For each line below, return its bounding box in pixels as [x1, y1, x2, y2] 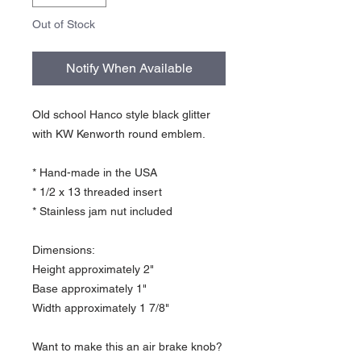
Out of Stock [32, 18, 95, 31]
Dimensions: [32, 243, 95, 256]
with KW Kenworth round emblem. [32, 127, 205, 140]
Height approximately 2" [32, 263, 154, 276]
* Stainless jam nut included [32, 205, 172, 218]
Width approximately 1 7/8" [32, 301, 169, 314]
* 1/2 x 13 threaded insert [32, 185, 162, 198]
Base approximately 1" [32, 282, 147, 295]
